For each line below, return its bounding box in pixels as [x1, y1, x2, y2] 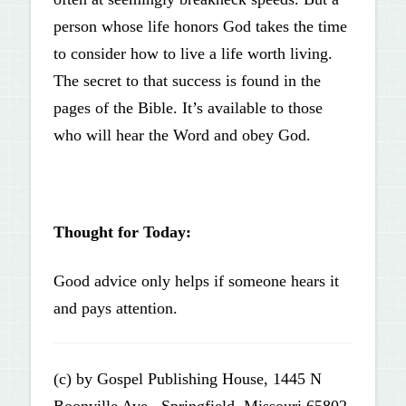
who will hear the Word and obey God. [53, 125, 311, 144]
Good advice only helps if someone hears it [53, 271, 339, 290]
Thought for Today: [53, 223, 191, 242]
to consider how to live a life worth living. [53, 43, 333, 63]
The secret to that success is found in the [53, 71, 321, 90]
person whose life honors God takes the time [53, 16, 347, 35]
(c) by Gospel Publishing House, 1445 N [53, 370, 322, 389]
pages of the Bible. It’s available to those [53, 98, 323, 117]
